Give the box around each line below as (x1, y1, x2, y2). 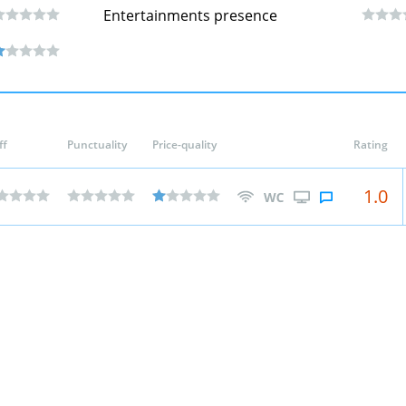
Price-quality (152, 137, 217, 152)
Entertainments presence (103, 5, 277, 25)
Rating (353, 137, 388, 152)
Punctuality (67, 137, 127, 152)
